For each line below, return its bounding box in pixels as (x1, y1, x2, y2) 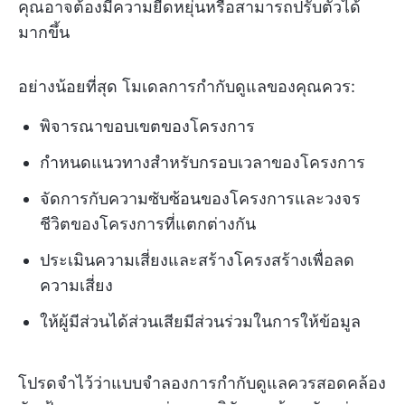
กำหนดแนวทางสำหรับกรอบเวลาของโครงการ (40, 153, 365, 173)
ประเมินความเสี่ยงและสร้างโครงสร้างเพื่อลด (40, 250, 354, 270)
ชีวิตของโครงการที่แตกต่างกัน (40, 214, 256, 234)
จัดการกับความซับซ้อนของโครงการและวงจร (40, 189, 361, 209)
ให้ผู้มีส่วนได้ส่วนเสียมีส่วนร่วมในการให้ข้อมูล (40, 312, 361, 332)
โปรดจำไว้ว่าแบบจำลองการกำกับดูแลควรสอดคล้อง (18, 373, 386, 393)
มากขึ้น (18, 23, 70, 42)
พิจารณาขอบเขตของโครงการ (40, 117, 255, 137)
